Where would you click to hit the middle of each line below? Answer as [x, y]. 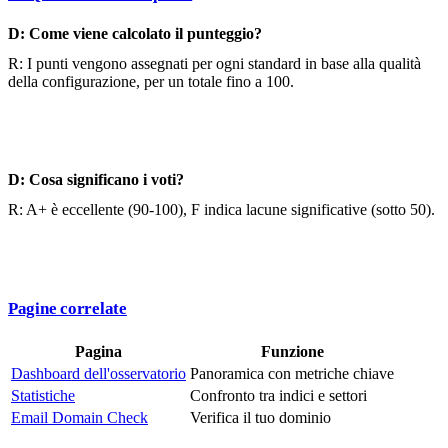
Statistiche [43, 395]
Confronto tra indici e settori [278, 395]
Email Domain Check [79, 417]
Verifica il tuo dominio [260, 417]
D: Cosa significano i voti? [96, 179]
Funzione [292, 351]
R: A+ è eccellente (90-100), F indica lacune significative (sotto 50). [221, 209]
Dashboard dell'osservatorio [98, 373]
